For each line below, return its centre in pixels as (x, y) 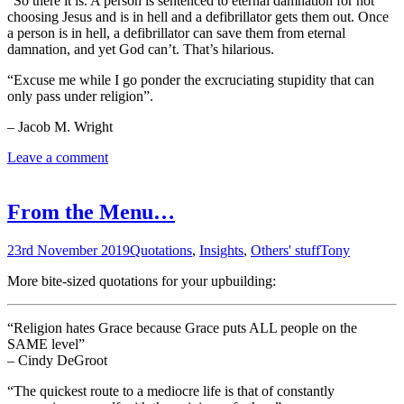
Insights (221, 250)
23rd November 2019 (69, 250)
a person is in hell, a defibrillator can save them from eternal (176, 32)
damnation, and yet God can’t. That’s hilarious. (141, 49)
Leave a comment (58, 157)
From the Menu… (91, 211)
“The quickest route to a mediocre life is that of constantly (171, 390)
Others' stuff (285, 250)
